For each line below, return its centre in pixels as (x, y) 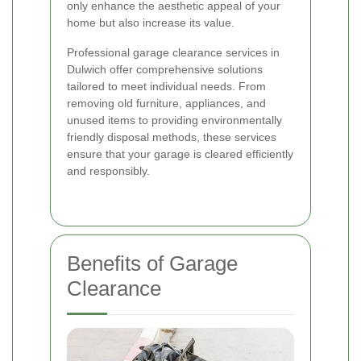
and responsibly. (108, 171)
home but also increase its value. (151, 23)
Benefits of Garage (152, 264)
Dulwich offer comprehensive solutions (165, 70)
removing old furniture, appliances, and (166, 104)
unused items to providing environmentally (174, 120)
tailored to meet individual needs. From (166, 87)
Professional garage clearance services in (173, 53)
